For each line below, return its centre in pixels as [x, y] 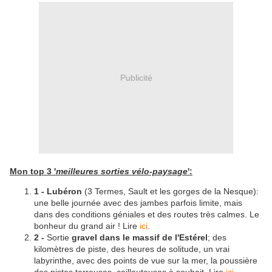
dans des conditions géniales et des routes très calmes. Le [147, 215]
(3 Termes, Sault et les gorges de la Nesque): [170, 192]
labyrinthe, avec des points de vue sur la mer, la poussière [146, 261]
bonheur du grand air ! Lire [87, 226]
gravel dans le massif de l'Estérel [140, 238]
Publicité [136, 77]
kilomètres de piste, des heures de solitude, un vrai [132, 249]
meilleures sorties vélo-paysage [122, 172]
